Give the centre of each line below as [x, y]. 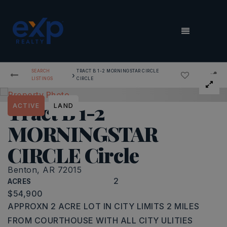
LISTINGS [42, 79]
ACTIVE [26, 106]
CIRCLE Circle [73, 155]
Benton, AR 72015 [45, 170]
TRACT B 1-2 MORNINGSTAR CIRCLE [118, 71]
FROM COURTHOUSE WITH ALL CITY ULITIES [100, 220]
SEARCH [41, 71]
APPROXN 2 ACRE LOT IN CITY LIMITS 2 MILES [104, 206]
